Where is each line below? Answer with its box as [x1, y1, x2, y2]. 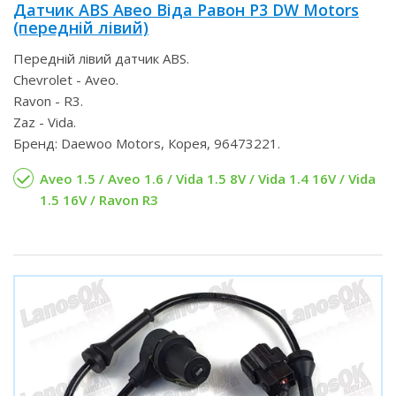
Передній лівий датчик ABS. [13, 49, 189, 67]
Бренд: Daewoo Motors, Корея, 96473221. [13, 134, 280, 152]
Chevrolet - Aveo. [13, 71, 118, 88]
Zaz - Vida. [13, 113, 76, 131]
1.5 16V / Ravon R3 [40, 191, 158, 209]
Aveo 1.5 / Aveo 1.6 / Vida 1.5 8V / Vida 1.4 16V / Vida [40, 170, 376, 187]
